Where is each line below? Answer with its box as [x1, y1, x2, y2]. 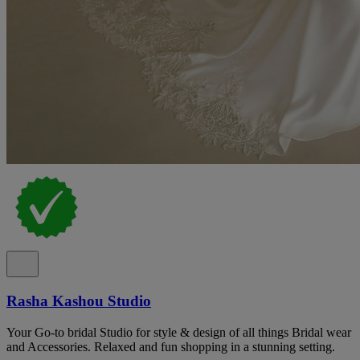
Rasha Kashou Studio [6, 292, 151, 309]
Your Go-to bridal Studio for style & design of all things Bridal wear [6, 325, 351, 339]
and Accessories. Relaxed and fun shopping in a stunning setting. [6, 339, 335, 354]
